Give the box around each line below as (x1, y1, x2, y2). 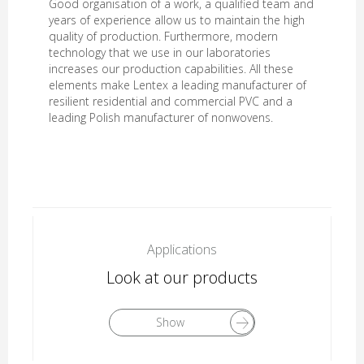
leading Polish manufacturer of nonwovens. (49, 110, 273, 125)
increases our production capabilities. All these (49, 61, 293, 76)
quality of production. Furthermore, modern (49, 28, 278, 44)
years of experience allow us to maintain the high (49, 12, 305, 28)
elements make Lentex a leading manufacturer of (49, 77, 306, 93)
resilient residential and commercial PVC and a (49, 93, 292, 109)
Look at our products (106, 266, 258, 288)
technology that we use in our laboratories (49, 45, 271, 60)
